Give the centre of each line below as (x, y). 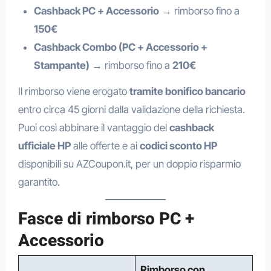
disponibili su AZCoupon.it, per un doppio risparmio (129, 164)
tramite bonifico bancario (187, 91)
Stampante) (61, 65)
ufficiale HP (44, 145)
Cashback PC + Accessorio (96, 11)
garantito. (39, 182)
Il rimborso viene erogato (73, 91)
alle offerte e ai (105, 145)
